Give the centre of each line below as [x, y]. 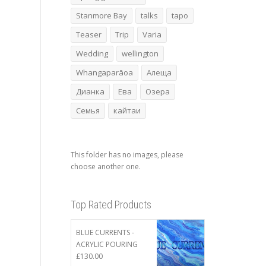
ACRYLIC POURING [107, 245]
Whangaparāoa [104, 72]
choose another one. [105, 167]
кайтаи [127, 110]
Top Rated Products [111, 205]
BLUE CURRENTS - [105, 233]
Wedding [92, 53]
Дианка [90, 91]
